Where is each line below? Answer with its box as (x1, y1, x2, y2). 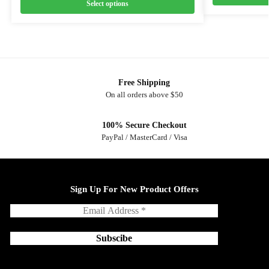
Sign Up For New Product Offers (70, 184, 199, 194)
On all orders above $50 (105, 90, 183, 100)
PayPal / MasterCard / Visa (101, 133, 187, 142)
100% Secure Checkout (101, 120, 187, 130)
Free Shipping (118, 77, 170, 87)
